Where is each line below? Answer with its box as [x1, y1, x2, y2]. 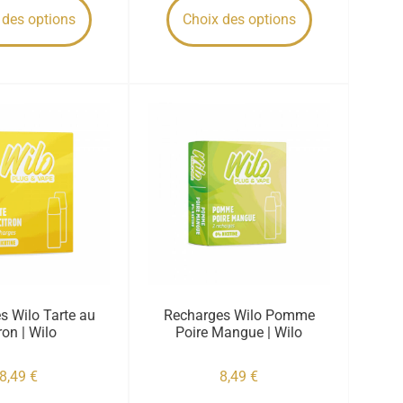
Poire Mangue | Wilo [175, 323, 303, 341]
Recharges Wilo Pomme [163, 306, 315, 324]
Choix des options [182, 10, 296, 28]
